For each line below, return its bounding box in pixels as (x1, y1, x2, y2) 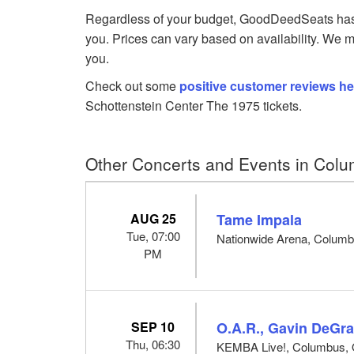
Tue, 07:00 (126, 227, 180, 244)
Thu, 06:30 (126, 335, 181, 352)
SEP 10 (131, 317, 175, 336)
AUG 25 (130, 209, 176, 228)
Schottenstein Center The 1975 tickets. (85, 96, 303, 115)
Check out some (85, 76, 180, 95)
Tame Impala (217, 209, 303, 230)
